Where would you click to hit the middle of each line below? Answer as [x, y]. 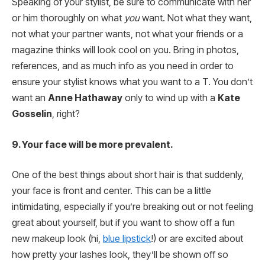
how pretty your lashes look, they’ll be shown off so [120, 255]
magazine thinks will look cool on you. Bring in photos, [125, 50]
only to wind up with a [170, 98]
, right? [66, 114]
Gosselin [32, 114]
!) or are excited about [197, 239]
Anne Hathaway [85, 98]
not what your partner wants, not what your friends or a [127, 34]
